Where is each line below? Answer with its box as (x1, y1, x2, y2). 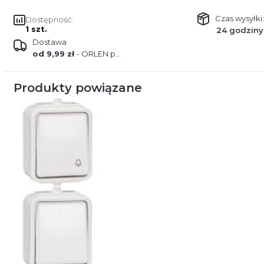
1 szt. (25, 24, 47, 34)
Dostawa (32, 37, 67, 47)
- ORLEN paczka (76, 49, 115, 58)
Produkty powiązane (13, 81, 142, 95)
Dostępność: (25, 15, 73, 24)
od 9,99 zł (32, 49, 77, 58)
